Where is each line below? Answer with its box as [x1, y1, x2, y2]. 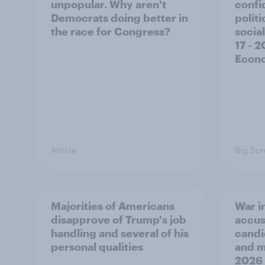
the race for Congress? [51, 25, 170, 38]
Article [51, 145, 76, 155]
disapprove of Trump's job [51, 213, 186, 226]
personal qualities [51, 240, 143, 253]
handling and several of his [51, 227, 189, 240]
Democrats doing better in [51, 11, 188, 24]
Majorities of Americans [51, 199, 174, 212]
